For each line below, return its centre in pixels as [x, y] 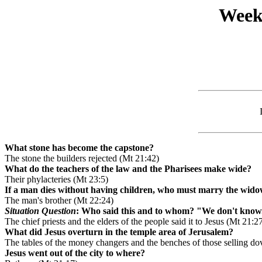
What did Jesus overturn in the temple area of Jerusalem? [119, 232]
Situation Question [40, 211]
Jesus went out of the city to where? [75, 253]
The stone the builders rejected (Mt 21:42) [82, 158]
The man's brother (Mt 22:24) [59, 201]
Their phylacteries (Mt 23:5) [56, 180]
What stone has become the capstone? [79, 148]
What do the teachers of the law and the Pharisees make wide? [128, 169]
